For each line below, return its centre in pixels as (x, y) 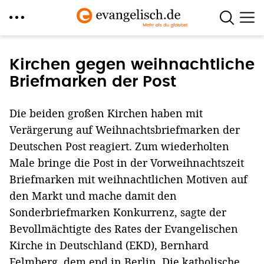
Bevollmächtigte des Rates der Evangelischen (124, 229)
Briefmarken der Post (93, 82)
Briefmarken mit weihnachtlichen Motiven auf (128, 179)
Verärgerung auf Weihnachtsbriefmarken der (125, 130)
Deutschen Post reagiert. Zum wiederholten (119, 146)
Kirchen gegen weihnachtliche (132, 65)
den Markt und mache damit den (93, 196)
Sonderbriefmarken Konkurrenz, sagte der (118, 212)
